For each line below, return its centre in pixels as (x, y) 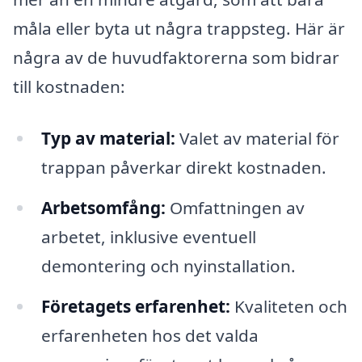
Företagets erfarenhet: (135, 306)
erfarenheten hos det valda (149, 335)
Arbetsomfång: (103, 207)
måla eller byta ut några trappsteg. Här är (179, 29)
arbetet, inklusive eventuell (148, 236)
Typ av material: (108, 138)
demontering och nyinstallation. (168, 265)
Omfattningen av (235, 207)
